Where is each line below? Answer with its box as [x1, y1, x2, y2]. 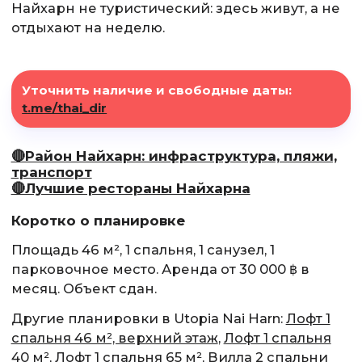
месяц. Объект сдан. [11, 280, 157, 297]
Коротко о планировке [11, 213, 185, 229]
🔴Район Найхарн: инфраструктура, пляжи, [11, 147, 337, 164]
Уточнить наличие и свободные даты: [22, 82, 293, 98]
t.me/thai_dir [22, 99, 107, 116]
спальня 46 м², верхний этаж [11, 330, 218, 347]
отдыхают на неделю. [11, 19, 165, 36]
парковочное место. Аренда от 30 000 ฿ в [11, 260, 309, 277]
